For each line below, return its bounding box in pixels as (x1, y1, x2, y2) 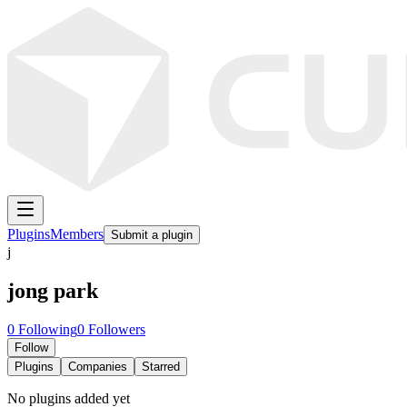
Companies (68, 359, 127, 373)
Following (15, 321, 77, 337)
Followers (84, 321, 145, 337)
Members (50, 226, 104, 242)
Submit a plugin (111, 228, 193, 242)
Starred (142, 359, 180, 373)
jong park (7, 278, 98, 303)
